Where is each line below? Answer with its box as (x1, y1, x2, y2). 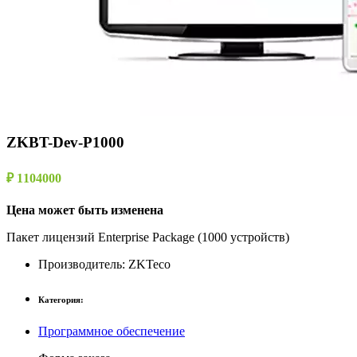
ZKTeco (128, 257, 171, 271)
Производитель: (38, 257, 128, 271)
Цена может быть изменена (6, 202, 163, 217)
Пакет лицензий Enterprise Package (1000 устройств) (6, 229, 289, 244)
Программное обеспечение (38, 324, 185, 338)
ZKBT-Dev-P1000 (6, 134, 124, 151)
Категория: (38, 294, 84, 304)
